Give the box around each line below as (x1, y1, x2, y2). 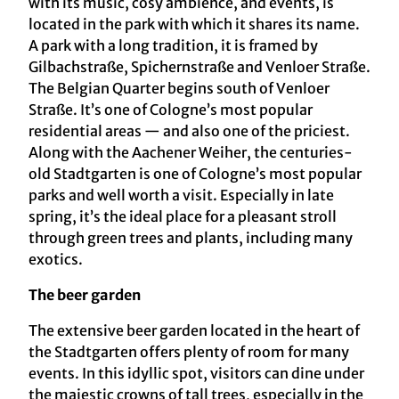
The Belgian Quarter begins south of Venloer (28, 79, 330, 98)
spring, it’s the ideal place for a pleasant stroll (28, 208, 337, 226)
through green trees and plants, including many (28, 229, 353, 248)
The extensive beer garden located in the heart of (28, 322, 360, 340)
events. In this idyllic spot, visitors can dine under (28, 364, 364, 383)
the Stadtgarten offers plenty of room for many (28, 343, 349, 362)
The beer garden (28, 286, 141, 305)
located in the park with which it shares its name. (28, 15, 360, 34)
